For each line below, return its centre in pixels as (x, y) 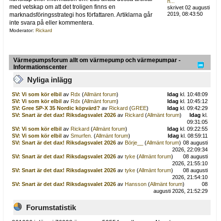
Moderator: (22, 31)
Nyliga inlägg (50, 80)
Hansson (135, 184)
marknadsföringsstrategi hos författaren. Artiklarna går (81, 15)
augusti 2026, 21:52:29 (181, 191)
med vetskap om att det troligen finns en (62, 7)
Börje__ (134, 142)
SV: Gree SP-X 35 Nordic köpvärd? (56, 108)
